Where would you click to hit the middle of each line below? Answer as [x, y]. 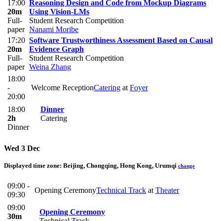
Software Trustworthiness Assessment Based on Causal [121, 40]
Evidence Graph [56, 49]
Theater [167, 190]
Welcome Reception [62, 88]
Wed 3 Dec [22, 148]
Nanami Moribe [54, 30]
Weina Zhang [50, 67]
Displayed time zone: [34, 165]
